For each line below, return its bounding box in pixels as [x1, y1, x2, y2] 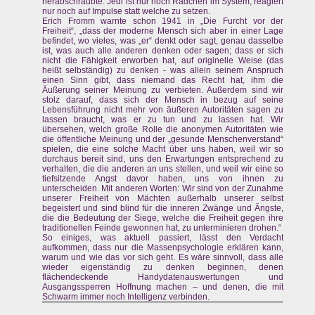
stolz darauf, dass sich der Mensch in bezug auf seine [42, 95, 284, 105]
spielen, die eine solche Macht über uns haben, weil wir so [42, 144, 284, 155]
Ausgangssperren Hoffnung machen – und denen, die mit [42, 282, 284, 292]
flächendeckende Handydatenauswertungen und [42, 272, 284, 283]
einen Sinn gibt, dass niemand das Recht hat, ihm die [42, 75, 284, 86]
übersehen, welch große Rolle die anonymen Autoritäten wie [42, 124, 284, 135]
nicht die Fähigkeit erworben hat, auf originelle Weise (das [42, 56, 284, 66]
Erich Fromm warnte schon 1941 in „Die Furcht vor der [42, 16, 284, 27]
